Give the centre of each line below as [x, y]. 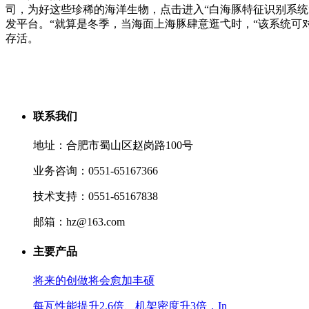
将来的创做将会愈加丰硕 [94, 280]
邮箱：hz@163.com [79, 222]
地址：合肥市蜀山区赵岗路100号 [113, 146]
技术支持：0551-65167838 [96, 197]
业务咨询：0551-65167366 [96, 171]
